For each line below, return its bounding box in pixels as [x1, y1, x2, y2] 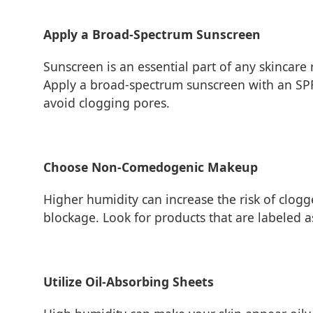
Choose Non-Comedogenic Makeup [43, 159, 258, 175]
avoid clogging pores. [43, 94, 170, 111]
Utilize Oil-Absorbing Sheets [43, 273, 214, 290]
